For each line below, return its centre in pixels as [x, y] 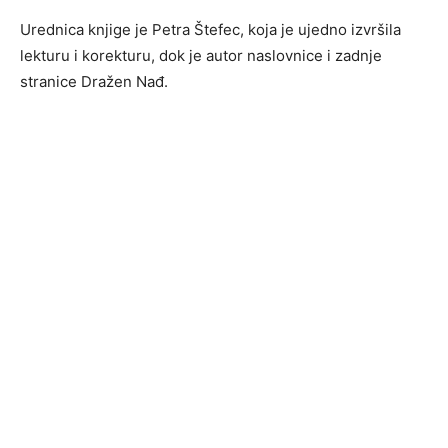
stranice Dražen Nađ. [94, 81]
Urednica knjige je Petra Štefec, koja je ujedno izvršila [210, 29]
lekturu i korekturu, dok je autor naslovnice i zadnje [201, 55]
